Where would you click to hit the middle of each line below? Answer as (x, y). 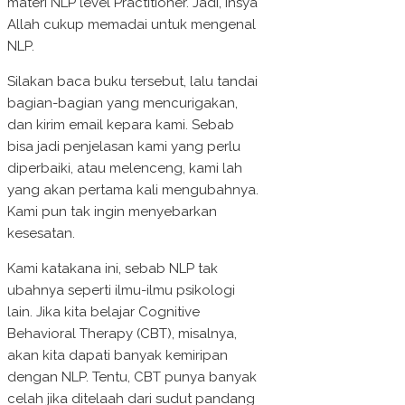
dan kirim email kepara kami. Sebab (121, 125)
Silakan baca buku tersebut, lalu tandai (132, 82)
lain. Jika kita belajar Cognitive (104, 312)
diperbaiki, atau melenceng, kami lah (125, 169)
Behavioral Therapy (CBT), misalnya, (122, 334)
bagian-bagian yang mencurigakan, (122, 104)
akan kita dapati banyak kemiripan (118, 356)
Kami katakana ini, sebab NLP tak (113, 269)
